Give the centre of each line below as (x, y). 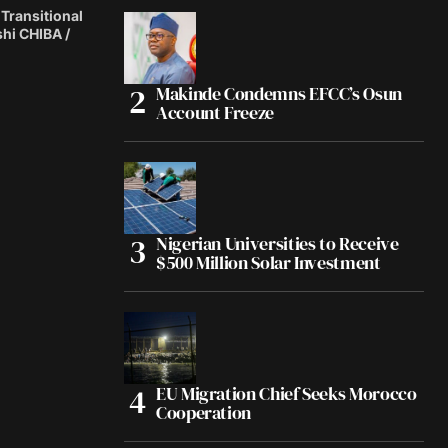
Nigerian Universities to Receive (277, 243)
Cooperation (204, 412)
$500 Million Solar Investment (268, 262)
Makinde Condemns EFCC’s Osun (279, 93)
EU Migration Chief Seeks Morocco (286, 393)
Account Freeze (215, 112)
